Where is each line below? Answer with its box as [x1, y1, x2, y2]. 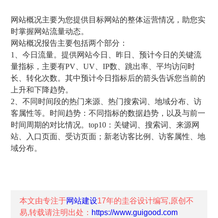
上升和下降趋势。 [11, 86, 73, 94]
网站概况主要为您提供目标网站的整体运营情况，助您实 [11, 16, 206, 24]
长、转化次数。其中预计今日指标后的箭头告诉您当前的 [11, 74, 206, 82]
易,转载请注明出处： [19, 208, 92, 217]
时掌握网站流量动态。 [11, 27, 89, 36]
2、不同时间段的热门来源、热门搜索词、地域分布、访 [11, 97, 202, 106]
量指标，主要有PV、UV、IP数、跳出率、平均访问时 [11, 62, 196, 71]
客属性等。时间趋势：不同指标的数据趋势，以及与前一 [11, 109, 206, 117]
